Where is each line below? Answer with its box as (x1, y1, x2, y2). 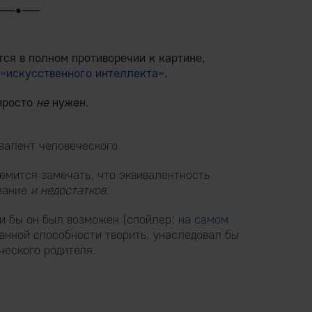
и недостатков (31, 182, 106, 198)
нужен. (49, 94, 89, 110)
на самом (178, 211, 228, 227)
